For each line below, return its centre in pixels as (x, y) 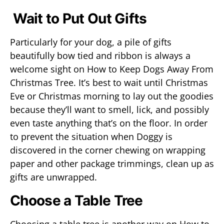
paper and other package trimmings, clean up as (112, 163)
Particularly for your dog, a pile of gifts (91, 42)
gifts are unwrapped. (53, 177)
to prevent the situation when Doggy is (91, 136)
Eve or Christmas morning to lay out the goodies (112, 96)
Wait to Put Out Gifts (78, 18)
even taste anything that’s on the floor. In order (109, 123)
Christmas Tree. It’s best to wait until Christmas (109, 82)
